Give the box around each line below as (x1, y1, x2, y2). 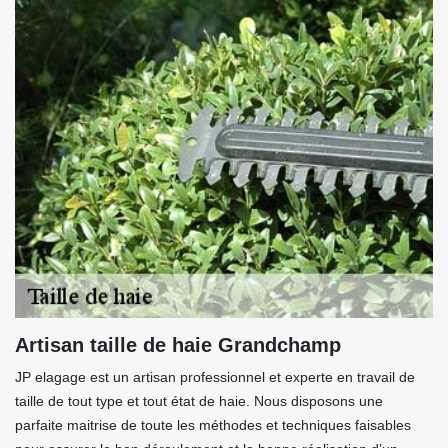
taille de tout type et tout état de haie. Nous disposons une (15, 393, 383, 409)
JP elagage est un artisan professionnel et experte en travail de (15, 369, 415, 385)
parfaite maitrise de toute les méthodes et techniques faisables (15, 417, 411, 433)
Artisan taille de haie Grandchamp (15, 334, 341, 356)
